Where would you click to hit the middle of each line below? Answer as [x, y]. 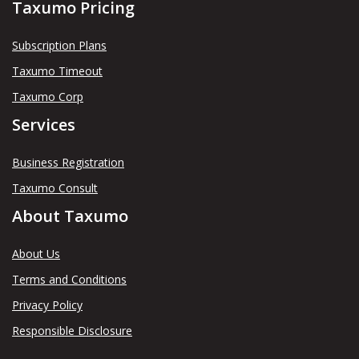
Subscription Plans [59, 45]
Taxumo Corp [48, 96]
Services [44, 124]
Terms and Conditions [69, 279]
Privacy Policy [47, 305]
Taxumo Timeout [57, 71]
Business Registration [68, 162]
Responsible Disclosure [72, 330]
